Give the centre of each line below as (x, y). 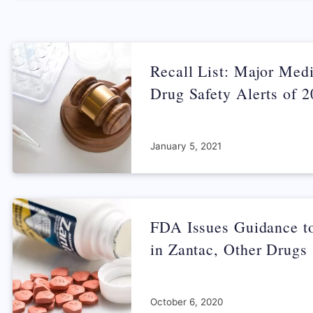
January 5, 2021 (186, 146)
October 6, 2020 (187, 302)
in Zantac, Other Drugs (229, 249)
